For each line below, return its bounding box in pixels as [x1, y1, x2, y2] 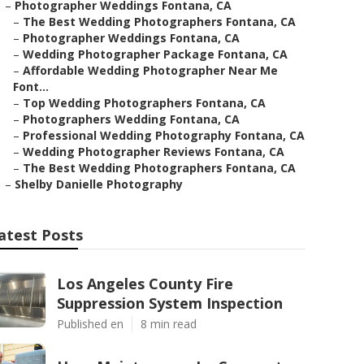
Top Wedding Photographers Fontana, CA [23, 95, 266, 110]
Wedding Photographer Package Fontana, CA [23, 46, 288, 62]
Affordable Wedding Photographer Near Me [23, 63, 278, 78]
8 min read [141, 316, 197, 331]
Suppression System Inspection [57, 293, 283, 313]
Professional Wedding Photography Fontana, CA [23, 128, 305, 143]
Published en [57, 316, 123, 331]
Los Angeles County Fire [57, 274, 233, 293]
